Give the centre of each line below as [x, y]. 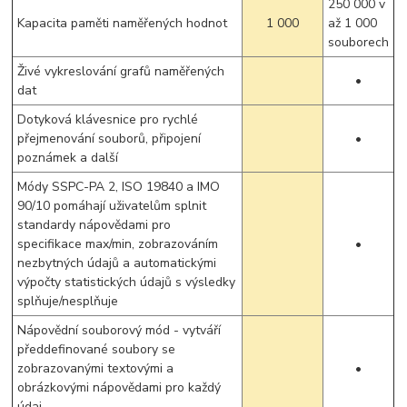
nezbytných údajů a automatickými [117, 263]
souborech [359, 42]
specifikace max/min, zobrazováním [118, 243]
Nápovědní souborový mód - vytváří [119, 330]
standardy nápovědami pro [94, 224]
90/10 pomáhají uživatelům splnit [112, 205]
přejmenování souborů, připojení [109, 138]
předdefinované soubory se [97, 349]
